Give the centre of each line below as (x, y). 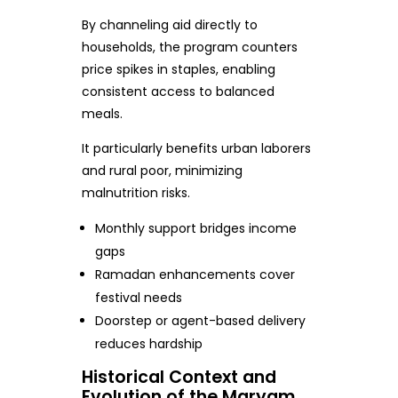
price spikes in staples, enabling (178, 70)
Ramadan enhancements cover (195, 275)
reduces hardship (149, 344)
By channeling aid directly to (169, 25)
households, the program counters (189, 48)
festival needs (139, 298)
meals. (102, 114)
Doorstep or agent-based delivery (201, 321)
